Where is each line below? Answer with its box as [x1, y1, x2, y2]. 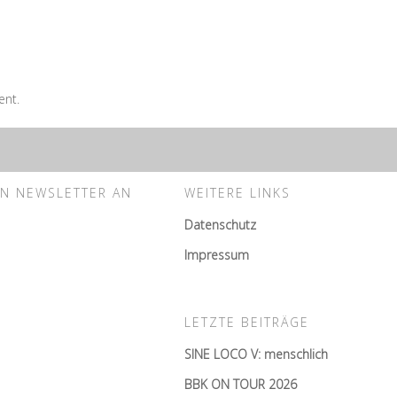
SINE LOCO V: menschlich [184, 346, 328, 362]
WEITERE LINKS [184, 184, 291, 201]
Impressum [184, 246, 249, 263]
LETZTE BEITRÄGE [184, 314, 309, 331]
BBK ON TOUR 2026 [184, 376, 297, 393]
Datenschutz [184, 216, 256, 233]
